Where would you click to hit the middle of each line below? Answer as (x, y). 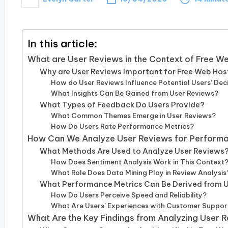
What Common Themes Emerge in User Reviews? (134, 116)
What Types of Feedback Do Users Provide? (122, 104)
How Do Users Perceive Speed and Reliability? (129, 195)
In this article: (62, 43)
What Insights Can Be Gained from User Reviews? (135, 93)
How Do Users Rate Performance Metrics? (123, 126)
